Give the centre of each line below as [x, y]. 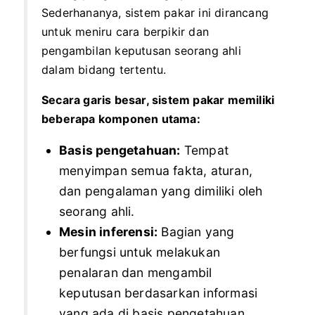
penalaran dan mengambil [136, 272]
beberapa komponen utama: [121, 119]
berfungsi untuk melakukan [140, 252]
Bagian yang [196, 232]
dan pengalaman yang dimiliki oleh [161, 191]
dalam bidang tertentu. [104, 70]
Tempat [205, 150]
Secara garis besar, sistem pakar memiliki [158, 100]
